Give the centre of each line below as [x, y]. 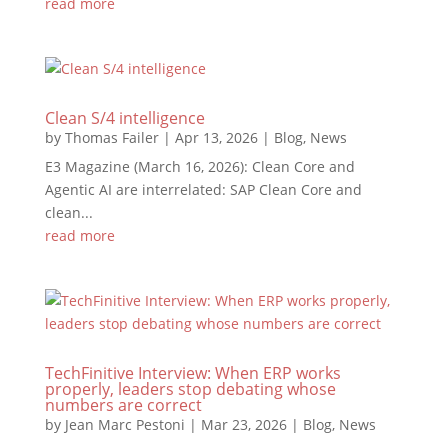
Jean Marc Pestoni [124, 424]
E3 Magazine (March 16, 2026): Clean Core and [199, 166]
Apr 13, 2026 [216, 137]
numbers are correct [123, 405]
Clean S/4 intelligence [124, 118]
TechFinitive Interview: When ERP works [192, 373]
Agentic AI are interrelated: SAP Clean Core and [203, 189]
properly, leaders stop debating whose [190, 389]
